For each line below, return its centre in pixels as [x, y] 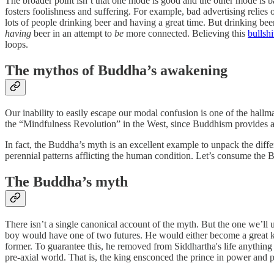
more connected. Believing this [187, 34]
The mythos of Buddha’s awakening [116, 71]
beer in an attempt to [74, 34]
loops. [17, 45]
